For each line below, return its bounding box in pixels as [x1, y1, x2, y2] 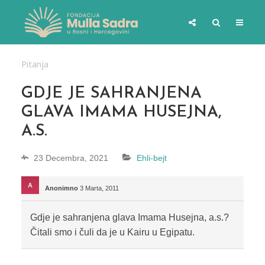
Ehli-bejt [136, 153, 167, 163]
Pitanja [21, 59, 49, 70]
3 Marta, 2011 [79, 185, 119, 192]
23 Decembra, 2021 [33, 153, 108, 163]
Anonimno [44, 185, 78, 192]
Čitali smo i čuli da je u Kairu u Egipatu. [30, 227, 195, 238]
